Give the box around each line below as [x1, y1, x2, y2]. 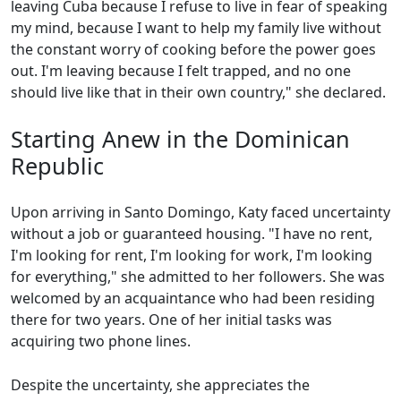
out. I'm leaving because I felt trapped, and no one [11, 61, 351, 81]
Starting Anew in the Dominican [11, 124, 350, 154]
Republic [11, 150, 104, 181]
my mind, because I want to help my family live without [11, 18, 381, 38]
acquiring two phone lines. [11, 331, 191, 351]
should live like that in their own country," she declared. [11, 82, 386, 102]
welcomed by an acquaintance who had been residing [11, 288, 375, 308]
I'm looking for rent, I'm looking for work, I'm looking [11, 245, 372, 265]
